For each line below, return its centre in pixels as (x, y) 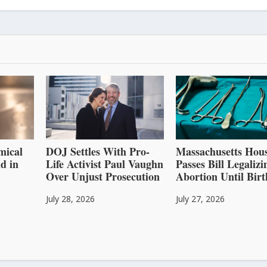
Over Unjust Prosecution (103, 177)
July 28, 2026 (70, 199)
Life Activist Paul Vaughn (104, 164)
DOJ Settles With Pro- (97, 152)
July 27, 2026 (201, 199)
